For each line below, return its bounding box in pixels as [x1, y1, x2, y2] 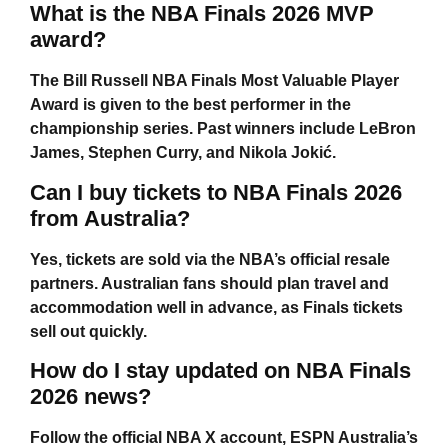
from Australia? [30, 205, 190, 231]
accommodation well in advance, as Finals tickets [30, 298, 403, 316]
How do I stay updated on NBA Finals [30, 358, 411, 384]
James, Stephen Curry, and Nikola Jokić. [30, 144, 336, 162]
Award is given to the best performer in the [30, 96, 351, 114]
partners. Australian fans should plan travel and [30, 274, 389, 292]
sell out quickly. [30, 322, 147, 340]
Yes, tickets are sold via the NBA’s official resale [30, 250, 390, 268]
